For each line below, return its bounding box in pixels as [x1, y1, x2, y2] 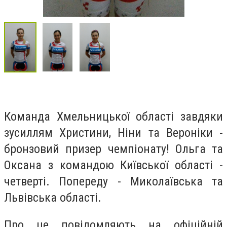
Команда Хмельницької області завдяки [4, 109, 223, 124]
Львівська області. [4, 190, 101, 205]
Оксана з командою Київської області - [4, 158, 223, 172]
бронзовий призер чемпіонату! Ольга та [4, 141, 223, 156]
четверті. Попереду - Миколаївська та [4, 174, 223, 188]
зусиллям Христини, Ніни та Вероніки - [4, 125, 223, 140]
